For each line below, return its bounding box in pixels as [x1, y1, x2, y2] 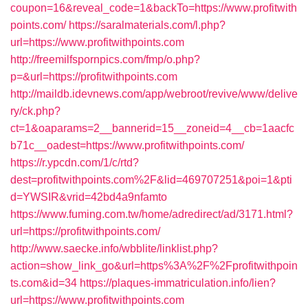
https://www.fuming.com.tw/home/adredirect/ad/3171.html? [10, 208, 293, 220]
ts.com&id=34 [10, 277, 77, 289]
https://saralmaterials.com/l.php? [69, 19, 225, 31]
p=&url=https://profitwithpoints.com [10, 71, 177, 82]
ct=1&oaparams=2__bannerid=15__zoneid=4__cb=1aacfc [10, 122, 294, 134]
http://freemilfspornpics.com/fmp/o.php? [10, 54, 200, 65]
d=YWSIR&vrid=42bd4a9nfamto [10, 191, 167, 203]
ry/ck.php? [10, 105, 60, 117]
